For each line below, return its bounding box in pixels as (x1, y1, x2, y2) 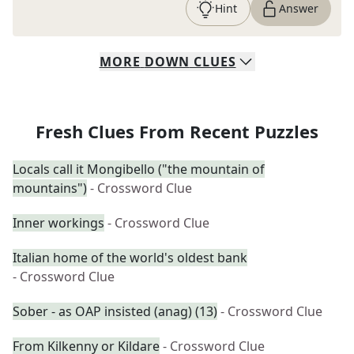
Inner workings (13, 214, 104, 232)
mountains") (13, 179, 87, 197)
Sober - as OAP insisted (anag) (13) (13, 303, 217, 320)
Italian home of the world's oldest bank (13, 249, 247, 266)
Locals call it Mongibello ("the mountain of (13, 160, 265, 178)
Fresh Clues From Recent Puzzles (36, 119, 318, 143)
